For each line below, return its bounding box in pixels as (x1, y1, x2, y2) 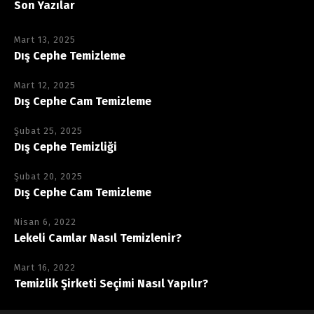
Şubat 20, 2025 (14, 170, 83, 182)
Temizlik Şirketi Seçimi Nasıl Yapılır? (14, 276, 208, 290)
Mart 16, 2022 (14, 261, 76, 273)
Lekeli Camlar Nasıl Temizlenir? (14, 231, 182, 245)
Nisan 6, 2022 (14, 216, 76, 227)
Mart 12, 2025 (14, 79, 76, 90)
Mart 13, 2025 (14, 34, 76, 45)
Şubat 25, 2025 (14, 125, 83, 136)
